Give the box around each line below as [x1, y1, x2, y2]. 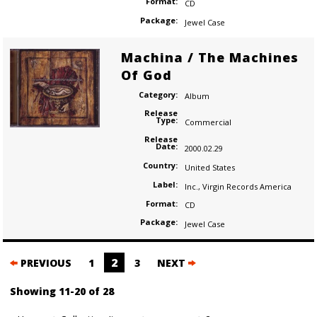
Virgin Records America [202, 180, 292, 192]
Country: [142, 160, 178, 171]
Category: [138, 88, 178, 100]
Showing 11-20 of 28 [10, 284, 114, 299]
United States [184, 161, 235, 173]
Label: [152, 178, 178, 190]
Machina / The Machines [120, 48, 299, 66]
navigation [3, 273, 82, 293]
